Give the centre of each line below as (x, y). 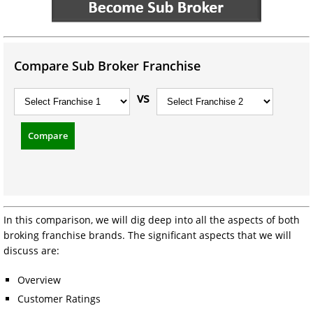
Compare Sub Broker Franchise (107, 66)
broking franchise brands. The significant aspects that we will (147, 235)
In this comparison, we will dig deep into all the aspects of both (152, 220)
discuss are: (31, 250)
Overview (39, 280)
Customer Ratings (59, 299)
